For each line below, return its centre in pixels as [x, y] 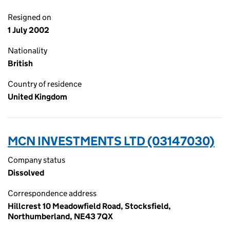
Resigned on [30, 17]
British [20, 63]
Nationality [27, 51]
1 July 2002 [28, 30]
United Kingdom [37, 97]
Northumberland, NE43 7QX [60, 216]
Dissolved [26, 173]
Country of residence [45, 84]
